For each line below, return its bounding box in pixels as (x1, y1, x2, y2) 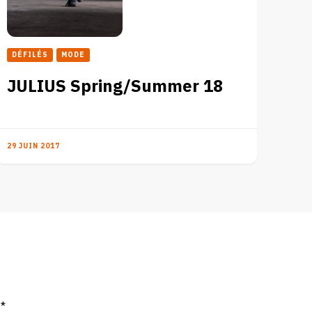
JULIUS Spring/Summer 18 (6, 73, 223, 100)
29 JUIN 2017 (6, 140, 60, 152)
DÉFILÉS (11, 49, 48, 61)
